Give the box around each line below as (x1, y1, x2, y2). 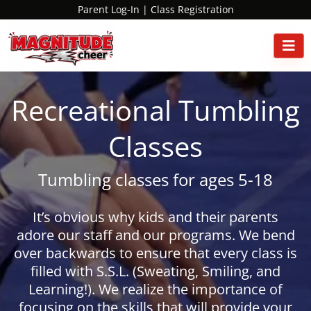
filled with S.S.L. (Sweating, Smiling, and (31, 262, 280, 280)
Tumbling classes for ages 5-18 (38, 168, 273, 191)
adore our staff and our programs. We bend (16, 226, 295, 244)
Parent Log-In (77, 3, 140, 16)
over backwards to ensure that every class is (14, 244, 297, 262)
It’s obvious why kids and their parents (33, 208, 278, 226)
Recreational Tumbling (11, 91, 300, 129)
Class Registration (147, 3, 234, 16)
